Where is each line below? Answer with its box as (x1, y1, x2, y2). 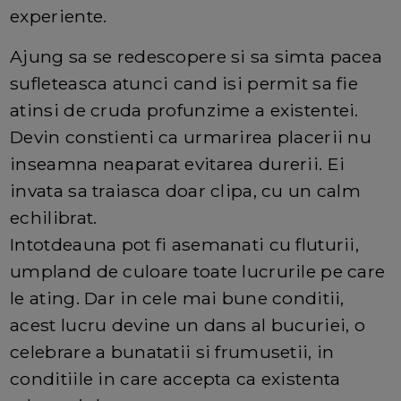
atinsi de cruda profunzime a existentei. (10, 98, 359, 121)
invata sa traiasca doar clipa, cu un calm (10, 179, 362, 201)
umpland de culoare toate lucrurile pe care (10, 260, 386, 282)
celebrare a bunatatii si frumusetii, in (10, 340, 335, 363)
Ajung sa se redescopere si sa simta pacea (10, 45, 383, 67)
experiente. (10, 4, 107, 27)
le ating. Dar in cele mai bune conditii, (10, 286, 345, 309)
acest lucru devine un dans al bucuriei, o (10, 313, 366, 336)
